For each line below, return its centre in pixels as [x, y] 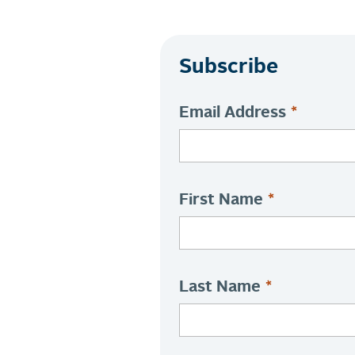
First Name [221, 200]
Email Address [232, 113]
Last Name [219, 287]
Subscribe [228, 67]
